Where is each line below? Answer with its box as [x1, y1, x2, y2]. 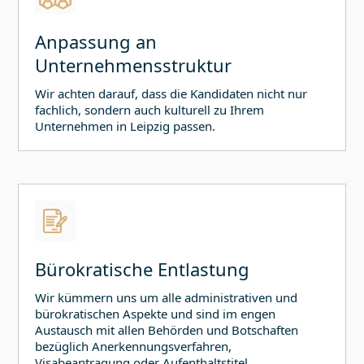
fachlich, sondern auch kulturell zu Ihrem [35, 102, 265, 119]
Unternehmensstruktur [35, 53, 232, 78]
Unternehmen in [35, 118, 131, 135]
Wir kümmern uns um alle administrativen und [35, 289, 298, 306]
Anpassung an [35, 29, 158, 54]
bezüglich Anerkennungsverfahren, [35, 338, 232, 355]
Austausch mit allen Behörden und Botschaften [35, 322, 299, 339]
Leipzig [130, 118, 171, 135]
